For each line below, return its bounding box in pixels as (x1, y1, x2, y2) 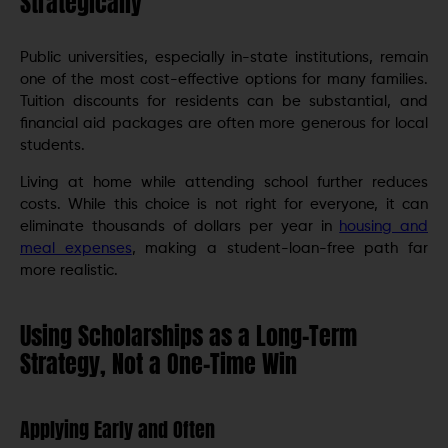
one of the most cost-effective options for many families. (20, 72, 428, 88)
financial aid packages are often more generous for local (20, 116, 428, 132)
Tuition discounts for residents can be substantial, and (20, 94, 428, 110)
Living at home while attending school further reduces (20, 174, 428, 190)
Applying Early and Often (20, 413, 215, 445)
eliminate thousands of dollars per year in (20, 218, 340, 234)
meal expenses (20, 240, 132, 256)
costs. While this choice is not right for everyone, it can (20, 196, 428, 212)
